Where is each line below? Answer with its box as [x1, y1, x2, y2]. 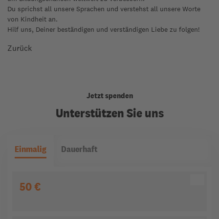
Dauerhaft [61, 143, 98, 154]
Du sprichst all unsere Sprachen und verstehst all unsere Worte [7, 4, 200, 13]
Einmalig [15, 143, 46, 154]
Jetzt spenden [86, 90, 133, 101]
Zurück [7, 43, 32, 53]
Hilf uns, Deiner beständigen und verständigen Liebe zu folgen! [7, 25, 199, 34]
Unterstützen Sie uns [55, 105, 164, 121]
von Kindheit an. [7, 15, 58, 23]
